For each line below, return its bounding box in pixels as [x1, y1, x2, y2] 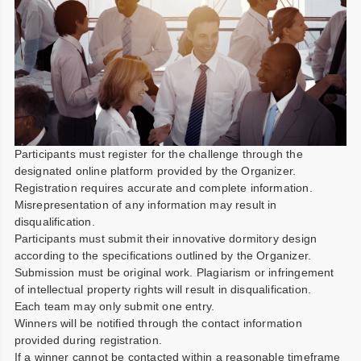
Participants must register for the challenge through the [14, 147, 303, 161]
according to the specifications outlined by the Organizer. [14, 249, 315, 263]
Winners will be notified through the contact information [14, 317, 302, 330]
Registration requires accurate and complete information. [14, 181, 313, 195]
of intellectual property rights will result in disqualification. [14, 283, 315, 297]
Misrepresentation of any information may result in [14, 198, 277, 212]
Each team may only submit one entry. [14, 300, 218, 313]
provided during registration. [14, 334, 166, 347]
